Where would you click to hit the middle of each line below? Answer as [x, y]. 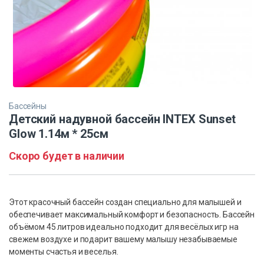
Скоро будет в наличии [67, 156]
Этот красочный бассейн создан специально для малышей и [125, 202]
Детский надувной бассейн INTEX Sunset [122, 119]
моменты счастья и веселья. [64, 251]
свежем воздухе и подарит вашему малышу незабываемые [123, 239]
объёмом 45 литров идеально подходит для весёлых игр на [124, 227]
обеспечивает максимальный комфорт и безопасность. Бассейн [132, 214]
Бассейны [28, 106]
